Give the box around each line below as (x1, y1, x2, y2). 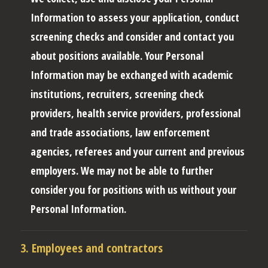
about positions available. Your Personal (31, 48, 203, 63)
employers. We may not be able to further (31, 163, 213, 178)
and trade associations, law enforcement (31, 124, 210, 139)
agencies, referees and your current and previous (31, 144, 245, 159)
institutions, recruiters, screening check (31, 86, 204, 101)
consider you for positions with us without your (31, 182, 236, 197)
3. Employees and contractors (20, 239, 163, 256)
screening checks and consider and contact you (31, 29, 234, 44)
